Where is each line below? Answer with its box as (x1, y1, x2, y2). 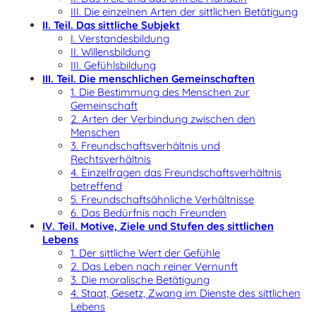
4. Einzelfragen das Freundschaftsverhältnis (71, 166, 281, 179)
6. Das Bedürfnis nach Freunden (71, 206, 226, 219)
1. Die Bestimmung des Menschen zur (71, 85, 250, 99)
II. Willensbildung (71, 45, 150, 59)
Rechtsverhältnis (71, 152, 151, 166)
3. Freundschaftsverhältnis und (71, 139, 220, 152)
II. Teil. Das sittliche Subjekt (42, 18, 180, 32)
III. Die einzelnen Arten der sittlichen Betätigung (71, 5, 298, 18)
